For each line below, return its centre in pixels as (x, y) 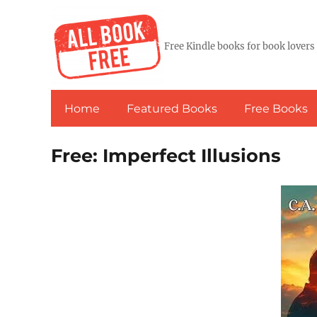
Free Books (276, 108)
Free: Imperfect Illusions (166, 155)
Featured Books (172, 108)
